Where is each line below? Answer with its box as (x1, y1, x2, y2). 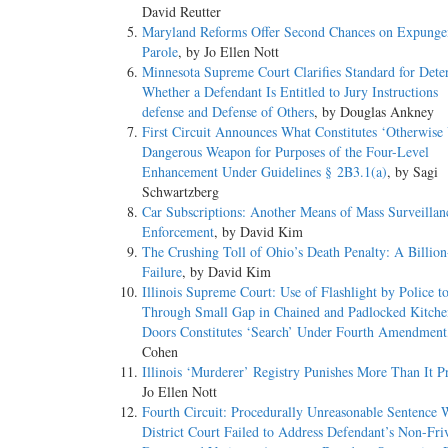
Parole (142, 42, 178, 62)
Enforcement (142, 222, 214, 242)
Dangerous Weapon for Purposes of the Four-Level (142, 142, 441, 162)
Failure (142, 262, 182, 282)
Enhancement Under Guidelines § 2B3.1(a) (142, 162, 387, 182)
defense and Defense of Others (142, 102, 314, 122)
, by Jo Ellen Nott (178, 42, 279, 62)
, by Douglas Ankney (314, 102, 434, 122)
